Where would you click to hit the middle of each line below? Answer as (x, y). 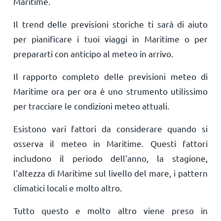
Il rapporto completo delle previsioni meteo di (110, 76)
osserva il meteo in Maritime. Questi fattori (110, 143)
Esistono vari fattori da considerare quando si (110, 129)
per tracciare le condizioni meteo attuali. (91, 106)
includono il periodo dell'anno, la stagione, (110, 158)
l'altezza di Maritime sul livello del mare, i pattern (110, 173)
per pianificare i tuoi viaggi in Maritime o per (110, 39)
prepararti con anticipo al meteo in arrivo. (93, 54)
